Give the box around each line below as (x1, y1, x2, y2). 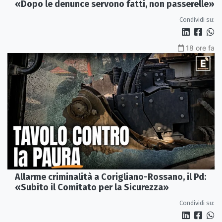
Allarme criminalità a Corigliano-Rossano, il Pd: (15, 171, 206, 183)
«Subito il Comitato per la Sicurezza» (15, 182, 169, 193)
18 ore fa (186, 43, 215, 52)
